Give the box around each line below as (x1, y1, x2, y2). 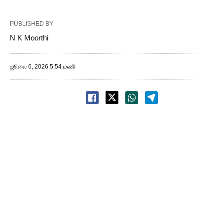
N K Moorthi (10, 34, 48, 42)
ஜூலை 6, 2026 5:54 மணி (10, 63, 75, 70)
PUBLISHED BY (10, 20, 53, 27)
